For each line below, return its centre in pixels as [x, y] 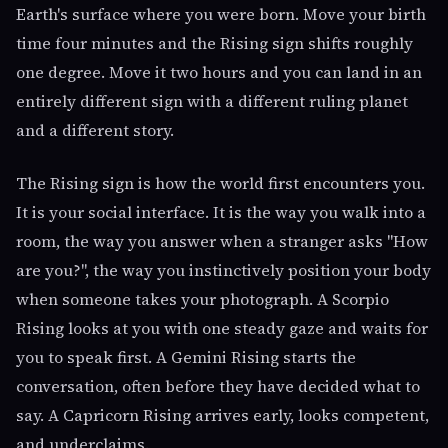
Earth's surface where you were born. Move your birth [221, 14]
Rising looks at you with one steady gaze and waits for [222, 328]
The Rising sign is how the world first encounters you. [220, 183]
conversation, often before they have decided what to [218, 386]
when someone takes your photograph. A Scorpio [202, 299]
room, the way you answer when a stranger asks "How [222, 241]
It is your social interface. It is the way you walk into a [221, 212]
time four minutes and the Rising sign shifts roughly [214, 43]
